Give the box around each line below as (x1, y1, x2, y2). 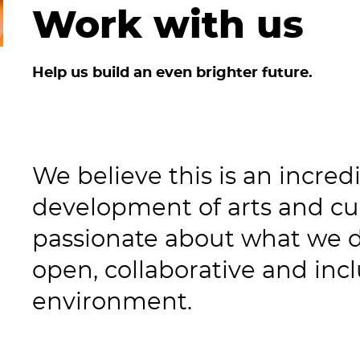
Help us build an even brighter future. (32, 65, 313, 80)
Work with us (32, 6, 304, 45)
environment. (32, 290, 192, 314)
